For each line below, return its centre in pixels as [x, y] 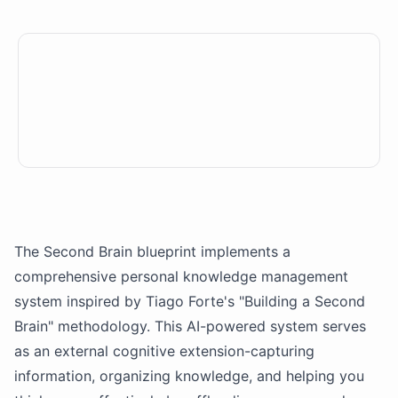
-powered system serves [283, 326]
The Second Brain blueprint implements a [152, 251]
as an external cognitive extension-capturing [164, 351]
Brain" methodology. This [100, 326]
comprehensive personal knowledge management [181, 276]
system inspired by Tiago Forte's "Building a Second [190, 301]
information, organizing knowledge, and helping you [189, 376]
